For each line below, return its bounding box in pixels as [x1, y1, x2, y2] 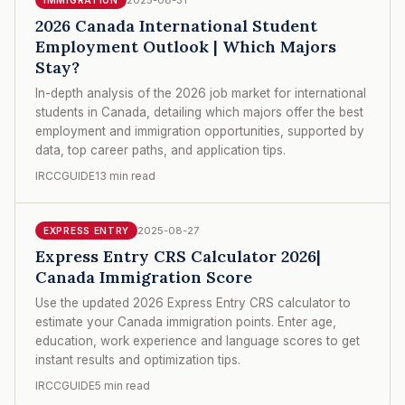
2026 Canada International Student [35, 14, 317, 36]
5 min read [95, 378, 150, 392]
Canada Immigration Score [35, 266, 252, 287]
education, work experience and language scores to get [35, 333, 360, 348]
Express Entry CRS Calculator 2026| [35, 245, 321, 267]
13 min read [95, 168, 155, 183]
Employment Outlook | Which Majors [35, 35, 336, 57]
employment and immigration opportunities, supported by [35, 123, 364, 138]
